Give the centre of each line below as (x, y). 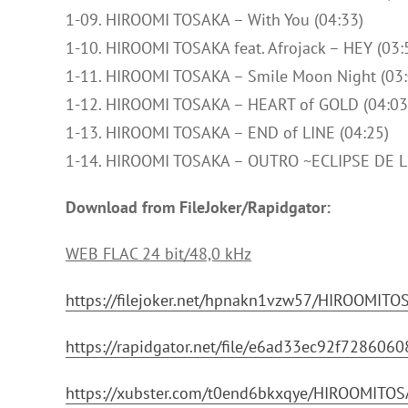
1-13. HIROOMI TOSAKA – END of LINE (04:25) (227, 133)
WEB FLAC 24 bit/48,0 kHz (158, 254)
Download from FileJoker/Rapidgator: (198, 207)
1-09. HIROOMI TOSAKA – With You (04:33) (214, 20)
